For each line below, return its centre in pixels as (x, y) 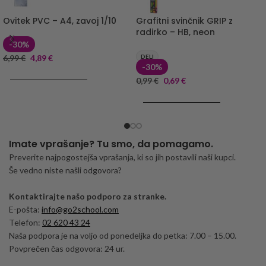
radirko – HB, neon (175, 32)
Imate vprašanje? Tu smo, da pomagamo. (111, 144)
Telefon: (26, 223)
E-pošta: (25, 210)
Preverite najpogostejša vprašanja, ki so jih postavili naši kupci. (122, 157)
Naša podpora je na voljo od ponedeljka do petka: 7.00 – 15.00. (123, 236)
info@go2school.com (80, 210)
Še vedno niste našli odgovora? (65, 170)
